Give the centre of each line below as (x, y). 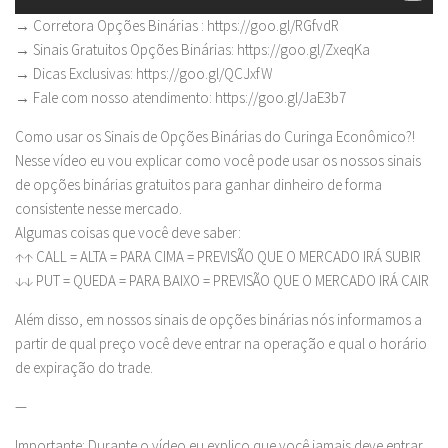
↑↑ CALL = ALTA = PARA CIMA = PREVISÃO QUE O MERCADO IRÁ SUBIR (218, 257)
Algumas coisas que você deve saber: (128, 233)
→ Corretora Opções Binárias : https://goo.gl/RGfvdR (177, 26)
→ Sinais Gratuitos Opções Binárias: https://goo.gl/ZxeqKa (192, 50)
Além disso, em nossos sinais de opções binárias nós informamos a (218, 320)
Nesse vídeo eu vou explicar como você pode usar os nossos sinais (218, 161)
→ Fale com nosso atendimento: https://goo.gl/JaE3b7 (180, 98)
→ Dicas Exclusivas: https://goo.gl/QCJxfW (144, 74)
